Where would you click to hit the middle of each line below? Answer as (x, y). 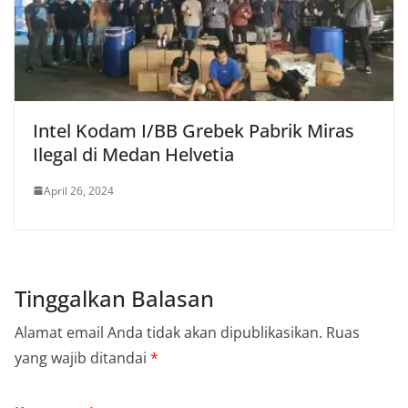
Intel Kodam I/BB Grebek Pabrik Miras (194, 130)
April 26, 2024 (79, 190)
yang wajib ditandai (82, 357)
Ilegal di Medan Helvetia (133, 154)
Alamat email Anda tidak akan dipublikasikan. (168, 332)
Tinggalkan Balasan (114, 298)
